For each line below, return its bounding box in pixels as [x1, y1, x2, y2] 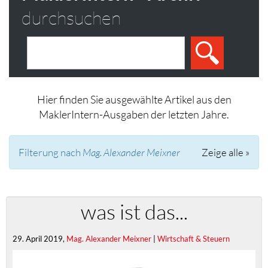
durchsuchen [21, 6, 121, 29]
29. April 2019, [13, 233, 66, 243]
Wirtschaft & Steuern [157, 233, 230, 243]
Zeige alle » [202, 146, 249, 159]
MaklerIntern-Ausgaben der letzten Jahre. [39, 108, 229, 121]
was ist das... [80, 199, 188, 224]
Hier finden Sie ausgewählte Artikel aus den [36, 93, 232, 106]
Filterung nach [19, 146, 83, 159]
